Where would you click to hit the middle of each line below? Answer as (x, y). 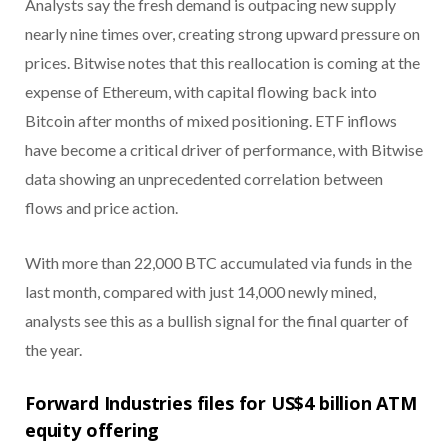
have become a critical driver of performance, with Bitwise (224, 149)
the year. (53, 349)
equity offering (92, 429)
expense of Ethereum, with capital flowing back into (201, 91)
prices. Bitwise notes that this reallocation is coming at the (222, 62)
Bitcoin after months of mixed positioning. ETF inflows (211, 120)
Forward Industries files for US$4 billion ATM (221, 402)
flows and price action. (101, 207)
